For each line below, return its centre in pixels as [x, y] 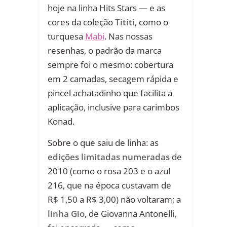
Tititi [125, 22]
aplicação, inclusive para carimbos [113, 107]
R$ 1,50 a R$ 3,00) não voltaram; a [114, 200]
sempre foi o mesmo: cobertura [110, 65]
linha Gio [66, 214]
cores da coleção [81, 22]
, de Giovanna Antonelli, [130, 214]
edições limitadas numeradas [109, 157]
